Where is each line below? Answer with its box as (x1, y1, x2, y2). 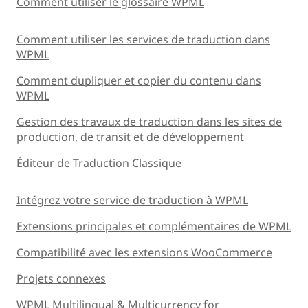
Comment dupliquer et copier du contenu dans (16, 72, 261, 88)
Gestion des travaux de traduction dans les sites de (16, 113, 282, 129)
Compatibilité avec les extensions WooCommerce (16, 244, 272, 260)
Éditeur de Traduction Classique (16, 155, 181, 170)
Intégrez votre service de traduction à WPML (16, 192, 248, 208)
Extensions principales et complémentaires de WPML (16, 218, 291, 234)
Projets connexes (16, 270, 106, 286)
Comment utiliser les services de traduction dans (16, 31, 270, 47)
